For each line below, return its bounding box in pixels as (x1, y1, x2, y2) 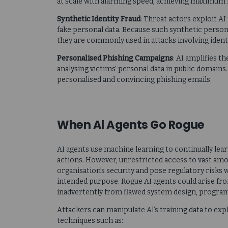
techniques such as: (57, 216, 123, 225)
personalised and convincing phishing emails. (57, 75, 212, 84)
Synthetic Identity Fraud (57, 15, 140, 24)
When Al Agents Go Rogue (57, 117, 205, 133)
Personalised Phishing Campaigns (57, 54, 173, 63)
